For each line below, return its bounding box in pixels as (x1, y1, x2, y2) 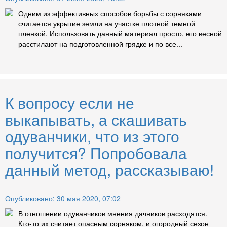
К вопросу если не (5, 91, 134, 113)
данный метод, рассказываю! (5, 158, 214, 180)
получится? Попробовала (5, 141, 187, 164)
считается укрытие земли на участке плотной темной (18, 18, 195, 28)
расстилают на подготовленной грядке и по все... (18, 38, 182, 49)
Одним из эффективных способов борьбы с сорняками (18, 8, 202, 18)
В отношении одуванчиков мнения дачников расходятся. (18, 208, 207, 218)
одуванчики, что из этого (5, 125, 179, 147)
